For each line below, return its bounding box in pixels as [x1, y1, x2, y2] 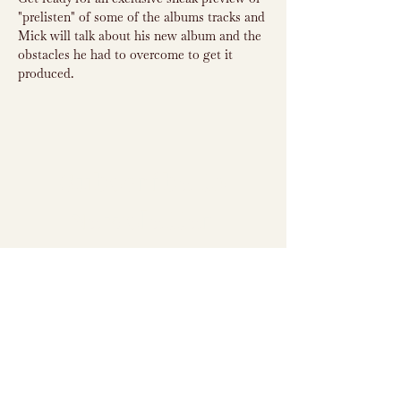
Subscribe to [58, 164, 228, 202]
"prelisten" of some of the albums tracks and [18, 9, 269, 25]
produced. [18, 65, 73, 81]
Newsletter [70, 202, 217, 241]
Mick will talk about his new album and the [18, 28, 265, 44]
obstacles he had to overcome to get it [18, 47, 236, 63]
